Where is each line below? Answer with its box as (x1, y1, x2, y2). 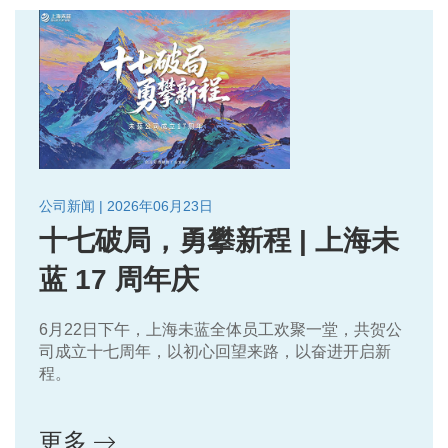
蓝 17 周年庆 (39, 263, 199, 295)
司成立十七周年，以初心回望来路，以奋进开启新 (39, 342, 391, 360)
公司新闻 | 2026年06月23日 (39, 197, 213, 214)
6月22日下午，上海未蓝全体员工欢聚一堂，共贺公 (39, 320, 402, 338)
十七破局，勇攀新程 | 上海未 (39, 224, 399, 256)
